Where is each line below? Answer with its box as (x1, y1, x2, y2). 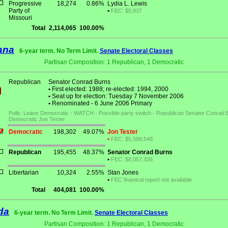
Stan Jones (107, 169, 138, 177)
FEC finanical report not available (111, 177, 192, 183)
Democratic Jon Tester (9, 116, 65, 123)
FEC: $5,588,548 (111, 136, 153, 142)
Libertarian (9, 169, 39, 177)
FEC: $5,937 (111, 8, 142, 14)
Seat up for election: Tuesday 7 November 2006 (50, 93, 184, 100)
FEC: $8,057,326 (111, 156, 153, 163)
